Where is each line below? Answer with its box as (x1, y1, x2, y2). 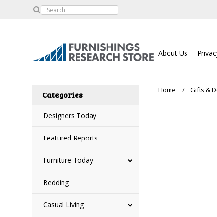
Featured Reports (43, 133, 98, 142)
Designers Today (43, 111, 97, 120)
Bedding (43, 178, 69, 187)
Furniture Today (43, 155, 93, 165)
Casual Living (43, 200, 84, 209)
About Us (158, 48, 188, 58)
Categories (42, 90, 83, 100)
